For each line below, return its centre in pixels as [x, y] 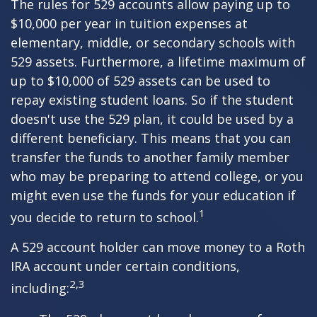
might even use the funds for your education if [153, 195]
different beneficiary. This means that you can [151, 138]
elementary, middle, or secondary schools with [153, 42]
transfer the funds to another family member [150, 157]
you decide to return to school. [105, 217]
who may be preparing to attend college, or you [157, 176]
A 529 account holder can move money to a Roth [158, 247]
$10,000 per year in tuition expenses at [129, 23]
